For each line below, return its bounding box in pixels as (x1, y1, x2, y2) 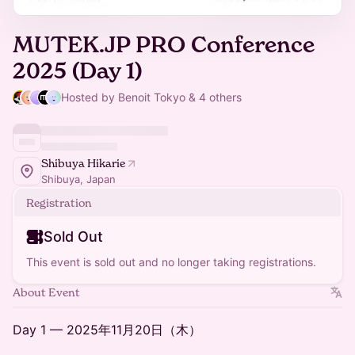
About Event (13, 285, 80, 299)
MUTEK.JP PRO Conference (13, 31, 315, 59)
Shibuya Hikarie (41, 156, 125, 170)
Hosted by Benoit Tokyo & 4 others (61, 90, 242, 104)
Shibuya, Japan (41, 173, 116, 185)
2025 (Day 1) (13, 57, 142, 85)
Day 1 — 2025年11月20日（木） (13, 322, 201, 338)
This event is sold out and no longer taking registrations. (26, 255, 316, 269)
